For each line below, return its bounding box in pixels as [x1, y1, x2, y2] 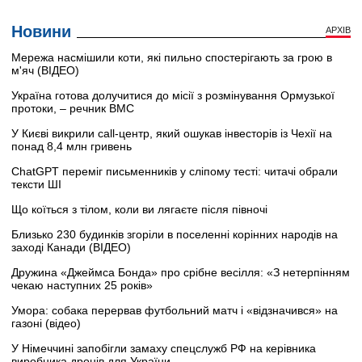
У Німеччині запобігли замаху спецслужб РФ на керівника [11, 342, 316, 356]
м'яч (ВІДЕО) [11, 64, 79, 78]
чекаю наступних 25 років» [11, 279, 153, 293]
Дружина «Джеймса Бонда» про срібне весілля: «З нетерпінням [11, 266, 350, 280]
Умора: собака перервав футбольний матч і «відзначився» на [11, 304, 338, 318]
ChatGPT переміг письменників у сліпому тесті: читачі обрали [11, 165, 338, 179]
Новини [11, 23, 71, 41]
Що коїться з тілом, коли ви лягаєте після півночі [11, 203, 267, 217]
